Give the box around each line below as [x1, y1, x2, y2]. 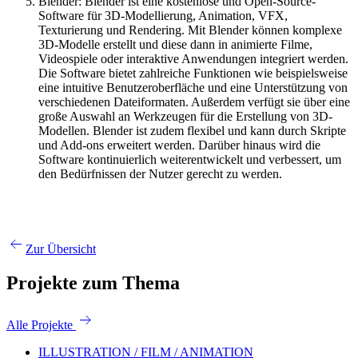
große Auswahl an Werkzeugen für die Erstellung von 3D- [38, 109, 332, 123]
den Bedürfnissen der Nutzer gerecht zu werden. [38, 166, 282, 181]
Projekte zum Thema [6, 272, 180, 294]
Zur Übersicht [26, 242, 96, 257]
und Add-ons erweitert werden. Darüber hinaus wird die [38, 137, 320, 152]
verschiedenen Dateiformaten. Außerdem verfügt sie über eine [38, 94, 350, 109]
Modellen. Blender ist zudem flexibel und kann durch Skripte [38, 123, 346, 137]
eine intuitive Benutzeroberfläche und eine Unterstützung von [38, 80, 348, 94]
